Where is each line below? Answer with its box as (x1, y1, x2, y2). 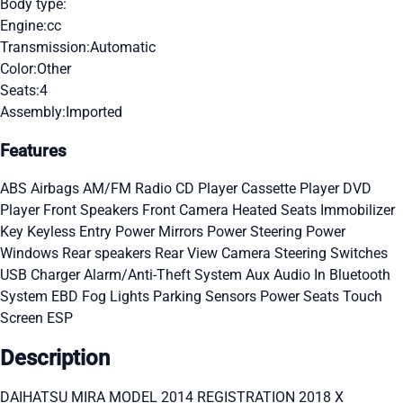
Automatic (90, 38, 156, 56)
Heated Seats (232, 201, 320, 219)
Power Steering (207, 223, 306, 241)
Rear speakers (62, 245, 155, 263)
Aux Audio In (246, 266, 329, 284)
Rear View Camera (155, 245, 274, 263)
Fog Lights (82, 288, 153, 306)
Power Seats (260, 288, 343, 306)
